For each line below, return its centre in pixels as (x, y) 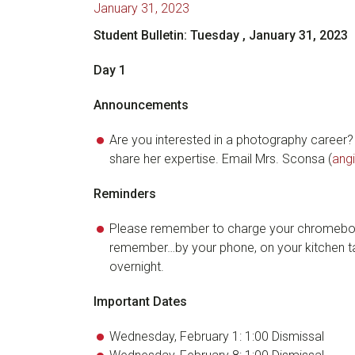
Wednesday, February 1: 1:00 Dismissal (217, 336)
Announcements (141, 105)
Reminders (125, 194)
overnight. (137, 267)
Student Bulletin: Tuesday (166, 35)
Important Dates (140, 302)
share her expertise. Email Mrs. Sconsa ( (221, 159)
